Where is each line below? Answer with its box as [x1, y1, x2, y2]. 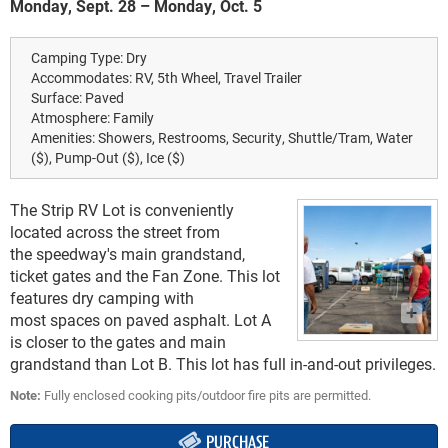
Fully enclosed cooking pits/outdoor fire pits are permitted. [44, 386, 371, 404]
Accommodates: [31, 68, 135, 88]
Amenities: [31, 128, 98, 148]
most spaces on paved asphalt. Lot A [10, 309, 271, 331]
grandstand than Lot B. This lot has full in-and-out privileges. [10, 353, 436, 375]
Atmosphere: [31, 108, 113, 128]
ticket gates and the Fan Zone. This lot [10, 265, 280, 287]
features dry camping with [10, 287, 194, 309]
